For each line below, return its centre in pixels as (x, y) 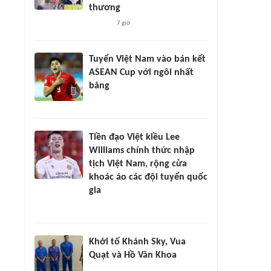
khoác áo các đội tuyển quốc (148, 177)
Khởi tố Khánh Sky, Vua (137, 242)
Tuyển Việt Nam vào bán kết (147, 59)
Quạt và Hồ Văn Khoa (133, 255)
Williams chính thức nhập (142, 151)
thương (105, 8)
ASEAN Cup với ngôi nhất (141, 73)
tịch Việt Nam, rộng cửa (138, 164)
